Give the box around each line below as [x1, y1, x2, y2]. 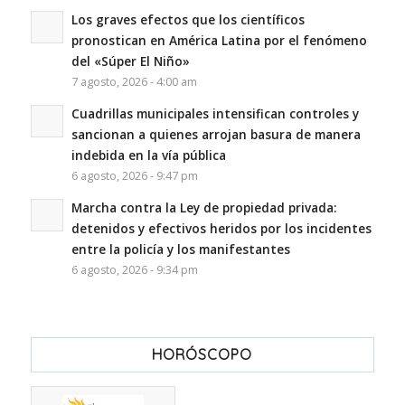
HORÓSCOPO [152, 345, 253, 364]
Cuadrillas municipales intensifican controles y [71, 105, 359, 123]
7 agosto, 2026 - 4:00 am [71, 74, 197, 90]
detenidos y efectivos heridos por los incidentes [71, 220, 372, 238]
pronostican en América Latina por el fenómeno [71, 32, 367, 50]
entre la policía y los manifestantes [71, 240, 290, 259]
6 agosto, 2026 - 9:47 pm [71, 168, 198, 184]
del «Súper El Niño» [71, 52, 190, 71]
